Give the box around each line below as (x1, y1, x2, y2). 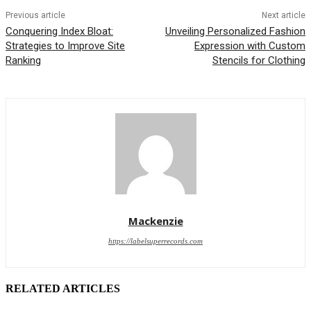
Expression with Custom (194, 40, 305, 53)
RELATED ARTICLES (6, 283, 120, 295)
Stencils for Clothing (212, 54, 305, 67)
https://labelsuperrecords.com (108, 237, 203, 246)
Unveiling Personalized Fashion (165, 25, 305, 38)
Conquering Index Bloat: (6, 25, 113, 38)
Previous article (6, 10, 65, 21)
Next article (261, 10, 305, 21)
